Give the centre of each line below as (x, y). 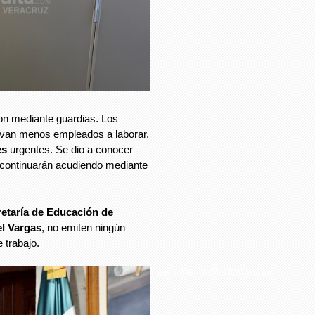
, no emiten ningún (83, 227)
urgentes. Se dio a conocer (70, 150)
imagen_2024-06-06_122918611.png (213, 272)
